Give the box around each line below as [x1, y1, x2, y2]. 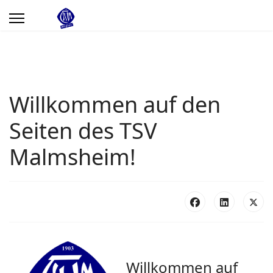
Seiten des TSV [9, 116, 157, 146]
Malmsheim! [9, 142, 136, 172]
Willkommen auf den [9, 90, 221, 119]
